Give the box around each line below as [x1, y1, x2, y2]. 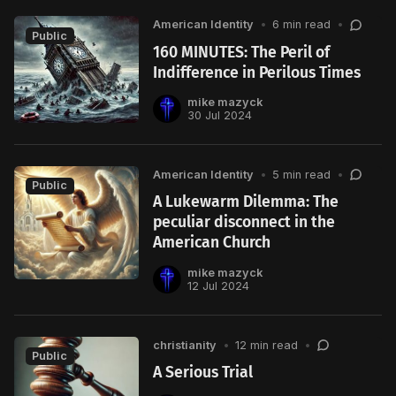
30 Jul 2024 [187, 108, 252, 122]
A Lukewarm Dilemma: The [153, 193, 339, 212]
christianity [153, 338, 217, 352]
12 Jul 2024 [187, 278, 249, 293]
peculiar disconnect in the [153, 213, 336, 232]
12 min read [235, 338, 299, 352]
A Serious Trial [153, 363, 254, 383]
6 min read [272, 18, 331, 32]
